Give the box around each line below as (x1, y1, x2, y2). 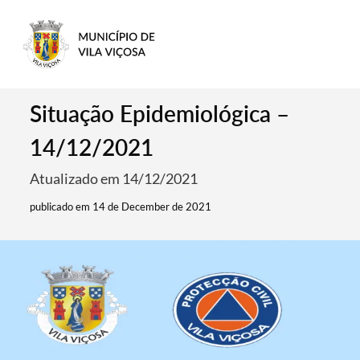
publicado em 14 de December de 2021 (30, 200, 212, 213)
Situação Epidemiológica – (30, 100, 290, 127)
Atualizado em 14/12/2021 (30, 170, 198, 187)
